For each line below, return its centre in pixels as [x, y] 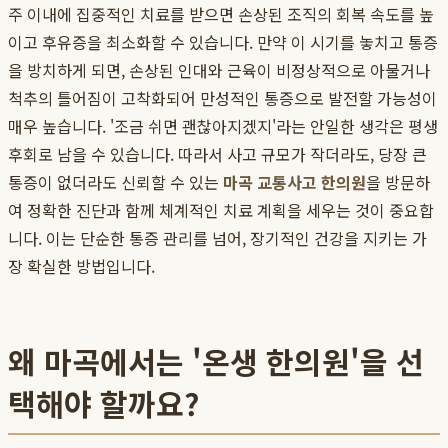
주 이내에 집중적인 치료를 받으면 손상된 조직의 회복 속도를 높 [221, 14]
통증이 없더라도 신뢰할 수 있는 [115, 182]
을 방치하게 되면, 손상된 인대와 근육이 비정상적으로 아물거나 [219, 70]
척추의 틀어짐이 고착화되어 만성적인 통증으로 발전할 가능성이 [222, 98]
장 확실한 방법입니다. [81, 266]
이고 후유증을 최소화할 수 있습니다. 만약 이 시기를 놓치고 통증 [223, 42]
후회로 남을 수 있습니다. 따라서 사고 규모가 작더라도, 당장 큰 [217, 154]
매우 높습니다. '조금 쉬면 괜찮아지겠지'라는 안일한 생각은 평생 [223, 126]
